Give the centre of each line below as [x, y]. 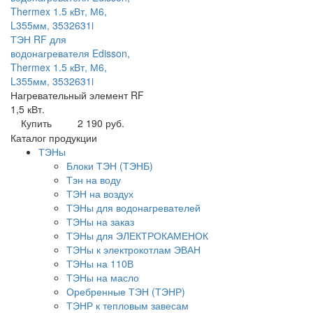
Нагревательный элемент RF [77, 95]
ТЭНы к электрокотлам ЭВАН [133, 250]
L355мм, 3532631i [52, 81]
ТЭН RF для [38, 39]
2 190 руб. [101, 123]
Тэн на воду [94, 180]
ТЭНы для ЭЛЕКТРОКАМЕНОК [137, 236]
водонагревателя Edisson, [70, 53]
